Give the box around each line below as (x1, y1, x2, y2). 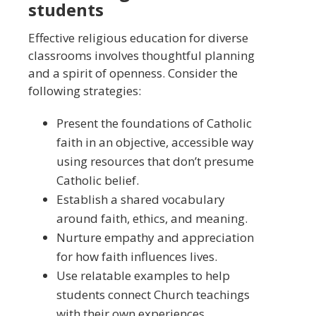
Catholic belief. (56, 171, 139, 188)
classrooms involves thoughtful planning (28, 47, 255, 63)
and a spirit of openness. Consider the (28, 64, 238, 81)
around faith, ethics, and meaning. (56, 209, 248, 226)
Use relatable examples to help (56, 267, 230, 284)
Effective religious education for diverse (28, 29, 248, 46)
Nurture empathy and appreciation (56, 229, 254, 245)
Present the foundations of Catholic (56, 114, 252, 131)
